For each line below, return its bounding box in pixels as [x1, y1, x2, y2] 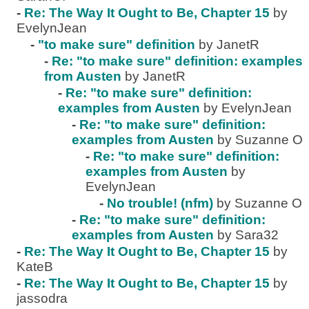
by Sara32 [217, 228, 279, 242]
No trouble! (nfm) [107, 196, 213, 210]
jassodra [17, 291, 68, 306]
